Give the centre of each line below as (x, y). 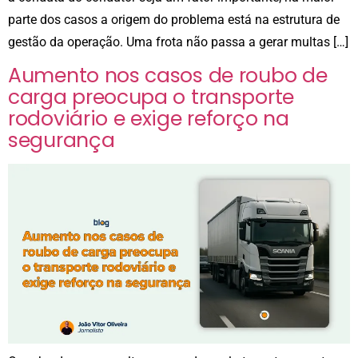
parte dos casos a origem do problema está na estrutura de (174, 19)
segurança (62, 140)
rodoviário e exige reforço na (149, 118)
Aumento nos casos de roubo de (168, 75)
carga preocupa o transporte (151, 97)
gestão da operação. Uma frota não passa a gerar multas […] (178, 42)
